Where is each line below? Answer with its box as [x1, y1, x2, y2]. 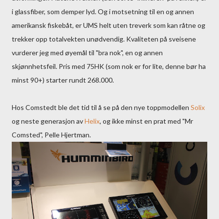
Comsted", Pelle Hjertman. [12, 131, 91, 139]
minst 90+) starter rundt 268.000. [12, 76, 114, 84]
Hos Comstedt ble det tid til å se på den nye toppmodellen [12, 103, 191, 111]
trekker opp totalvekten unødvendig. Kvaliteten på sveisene [12, 35, 196, 43]
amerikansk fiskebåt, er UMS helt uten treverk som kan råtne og [12, 21, 205, 29]
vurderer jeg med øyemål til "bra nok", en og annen [12, 48, 163, 57]
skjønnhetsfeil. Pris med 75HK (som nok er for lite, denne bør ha [12, 62, 206, 70]
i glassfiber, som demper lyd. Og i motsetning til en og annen [12, 7, 194, 16]
